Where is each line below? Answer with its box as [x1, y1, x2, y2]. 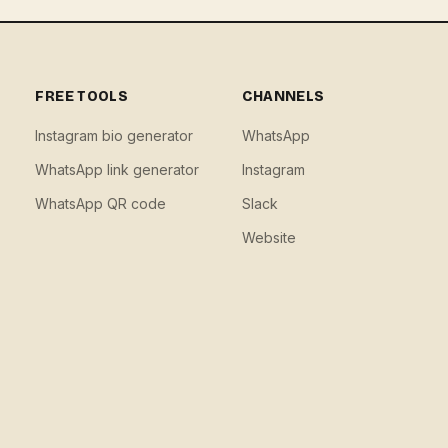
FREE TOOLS [35, 88, 128, 105]
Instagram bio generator [35, 127, 194, 144]
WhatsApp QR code [35, 195, 167, 212]
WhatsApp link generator [35, 161, 200, 178]
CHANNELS [241, 88, 325, 105]
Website [241, 229, 296, 246]
